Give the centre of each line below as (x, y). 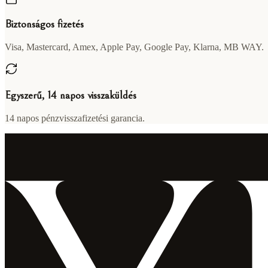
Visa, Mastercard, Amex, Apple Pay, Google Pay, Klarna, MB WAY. (134, 47)
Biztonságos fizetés (44, 25)
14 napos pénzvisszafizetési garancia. (75, 118)
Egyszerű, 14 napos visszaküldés (71, 95)
